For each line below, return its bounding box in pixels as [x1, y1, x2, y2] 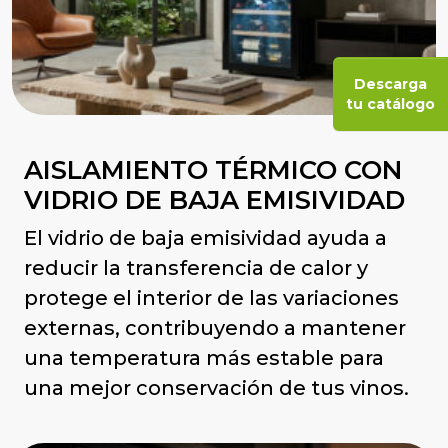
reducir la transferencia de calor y [24, 255, 368, 280]
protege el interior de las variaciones [24, 285, 399, 310]
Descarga [354, 74, 427, 93]
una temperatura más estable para [24, 345, 384, 370]
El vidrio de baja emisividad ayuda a [24, 225, 387, 250]
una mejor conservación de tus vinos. [24, 375, 409, 400]
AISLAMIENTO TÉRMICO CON [24, 153, 402, 185]
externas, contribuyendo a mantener [24, 315, 406, 340]
